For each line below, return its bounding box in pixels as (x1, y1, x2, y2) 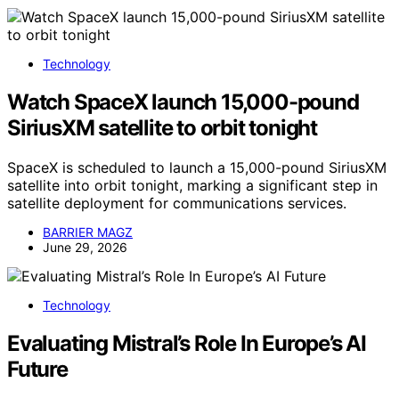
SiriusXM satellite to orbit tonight (7, 114, 317, 141)
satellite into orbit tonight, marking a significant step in (7, 175, 378, 194)
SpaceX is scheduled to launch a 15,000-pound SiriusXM (7, 158, 387, 176)
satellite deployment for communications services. (7, 193, 346, 212)
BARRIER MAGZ (43, 224, 133, 240)
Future (7, 355, 68, 382)
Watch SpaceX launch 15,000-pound (7, 88, 359, 115)
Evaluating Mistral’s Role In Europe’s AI (7, 330, 366, 356)
